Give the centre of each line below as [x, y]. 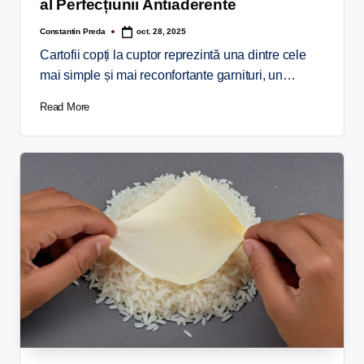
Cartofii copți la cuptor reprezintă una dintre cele [173, 54]
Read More [65, 106]
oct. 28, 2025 [161, 32]
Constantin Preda [73, 32]
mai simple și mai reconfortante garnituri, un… [168, 75]
